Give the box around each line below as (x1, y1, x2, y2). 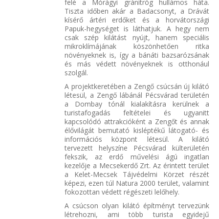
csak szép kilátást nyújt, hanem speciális (65, 32, 209, 42)
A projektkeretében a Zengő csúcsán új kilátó (65, 81, 209, 91)
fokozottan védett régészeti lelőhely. (65, 187, 179, 197)
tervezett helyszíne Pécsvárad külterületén (65, 143, 209, 153)
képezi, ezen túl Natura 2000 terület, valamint (65, 178, 209, 188)
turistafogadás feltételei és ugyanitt (65, 108, 209, 117)
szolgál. (65, 67, 88, 77)
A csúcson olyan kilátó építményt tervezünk (65, 200, 209, 210)
